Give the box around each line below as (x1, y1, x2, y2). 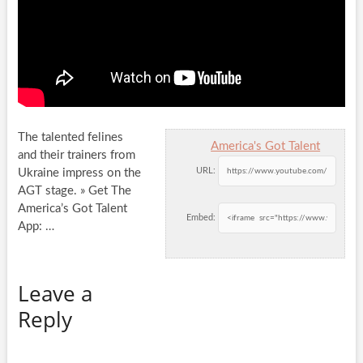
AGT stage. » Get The (17, 185, 131, 198)
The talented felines (17, 131, 123, 144)
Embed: (186, 213, 216, 223)
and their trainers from (17, 149, 135, 162)
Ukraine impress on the (17, 167, 141, 180)
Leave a (17, 279, 92, 309)
